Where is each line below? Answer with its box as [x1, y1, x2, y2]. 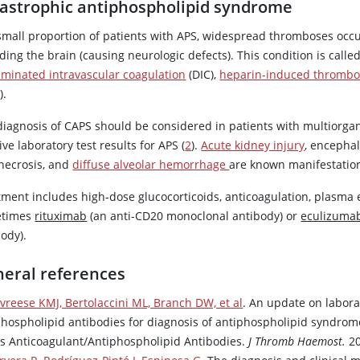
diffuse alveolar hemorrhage [72, 157, 230, 173]
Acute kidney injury [201, 137, 305, 153]
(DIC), [186, 67, 220, 83]
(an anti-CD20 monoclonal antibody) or [87, 208, 301, 224]
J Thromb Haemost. [248, 333, 346, 350]
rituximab [35, 208, 88, 224]
